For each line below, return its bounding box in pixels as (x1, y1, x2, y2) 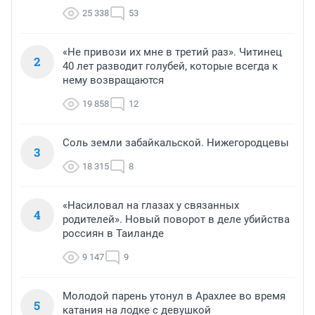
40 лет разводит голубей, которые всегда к (63, 60, 278, 73)
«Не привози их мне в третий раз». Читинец (63, 46, 282, 59)
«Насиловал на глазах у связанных (63, 199, 239, 212)
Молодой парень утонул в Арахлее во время (63, 290, 285, 303)
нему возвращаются (63, 74, 164, 87)
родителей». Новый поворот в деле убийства (63, 213, 290, 226)
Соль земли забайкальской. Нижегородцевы (63, 136, 289, 150)
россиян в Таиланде (63, 227, 164, 240)
